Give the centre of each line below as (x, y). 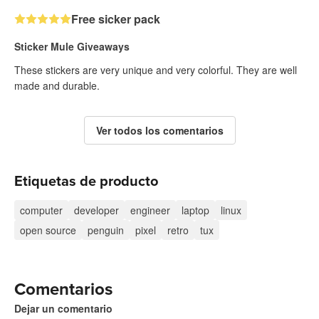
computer (41, 210)
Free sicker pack (116, 19)
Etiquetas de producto (86, 181)
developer (96, 210)
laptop (195, 210)
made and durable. (57, 85)
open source (48, 230)
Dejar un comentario (63, 308)
